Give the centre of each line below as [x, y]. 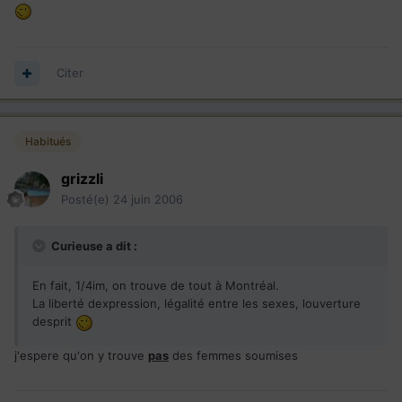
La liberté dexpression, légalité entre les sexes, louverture [197, 304]
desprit [54, 322]
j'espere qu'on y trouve [81, 355]
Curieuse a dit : [93, 246]
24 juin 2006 [148, 200]
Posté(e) [87, 200]
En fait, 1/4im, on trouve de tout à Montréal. [156, 286]
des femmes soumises [233, 355]
